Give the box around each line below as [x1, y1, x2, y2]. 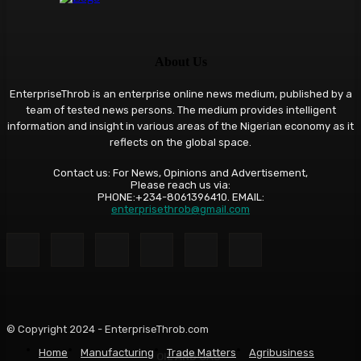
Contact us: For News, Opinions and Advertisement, [53, 167, 308, 180]
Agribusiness [249, 346, 314, 359]
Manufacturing [81, 346, 154, 359]
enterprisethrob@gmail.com [111, 203, 250, 216]
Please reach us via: [131, 179, 230, 192]
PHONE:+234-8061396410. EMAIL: [97, 191, 264, 204]
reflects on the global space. [110, 136, 251, 149]
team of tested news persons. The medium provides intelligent [25, 104, 336, 117]
